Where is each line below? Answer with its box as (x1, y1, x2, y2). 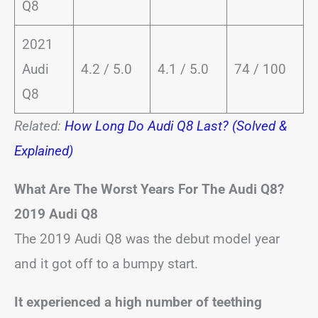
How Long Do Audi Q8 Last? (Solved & (65, 118, 287, 134)
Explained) (14, 143, 73, 159)
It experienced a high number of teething (14, 294, 262, 310)
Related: (14, 118, 65, 134)
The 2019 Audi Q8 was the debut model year (14, 231, 280, 247)
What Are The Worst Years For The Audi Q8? (14, 181, 284, 197)
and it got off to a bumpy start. (14, 256, 198, 272)
